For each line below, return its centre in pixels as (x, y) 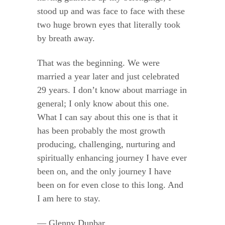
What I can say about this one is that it (107, 117)
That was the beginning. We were (98, 63)
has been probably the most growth (101, 131)
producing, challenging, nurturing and (106, 144)
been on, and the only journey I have (104, 171)
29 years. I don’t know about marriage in (112, 90)
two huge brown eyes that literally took (109, 25)
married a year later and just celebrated (108, 76)
